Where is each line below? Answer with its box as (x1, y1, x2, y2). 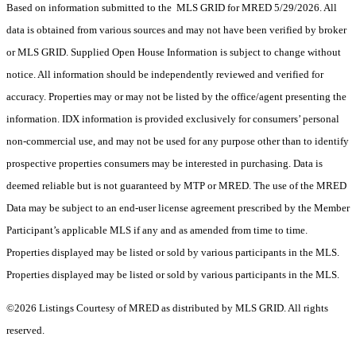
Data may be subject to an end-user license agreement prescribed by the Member (6, 201, 350, 214)
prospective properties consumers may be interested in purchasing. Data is (6, 157, 323, 169)
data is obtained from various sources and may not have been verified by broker (6, 23, 346, 36)
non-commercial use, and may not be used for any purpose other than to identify (6, 134, 349, 147)
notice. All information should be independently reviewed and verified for (6, 68, 323, 80)
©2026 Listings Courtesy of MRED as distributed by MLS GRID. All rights (6, 301, 328, 314)
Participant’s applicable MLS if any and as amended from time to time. (6, 223, 308, 236)
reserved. (6, 323, 44, 336)
